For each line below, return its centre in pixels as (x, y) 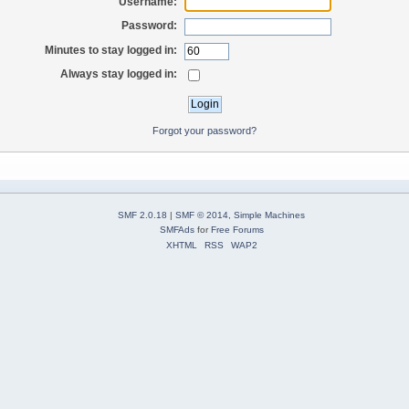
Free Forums (237, 230)
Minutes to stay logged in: (111, 50)
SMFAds (177, 230)
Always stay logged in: (119, 74)
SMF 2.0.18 (142, 215)
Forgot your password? (204, 131)
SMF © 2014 (202, 215)
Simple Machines (269, 215)
